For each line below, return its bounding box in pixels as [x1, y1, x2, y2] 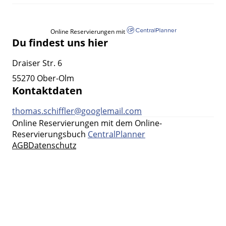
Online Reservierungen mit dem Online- [12, 118, 162, 129]
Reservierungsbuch [12, 129, 86, 140]
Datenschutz [28, 140, 76, 151]
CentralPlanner [88, 129, 145, 140]
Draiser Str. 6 [12, 58, 62, 69]
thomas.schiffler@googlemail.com [12, 105, 142, 117]
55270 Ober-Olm [12, 73, 74, 84]
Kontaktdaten [12, 84, 82, 98]
